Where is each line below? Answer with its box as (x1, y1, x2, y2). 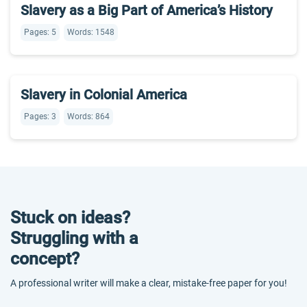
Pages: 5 (24, 27, 56, 37)
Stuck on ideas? (10, 208, 130, 228)
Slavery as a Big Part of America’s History (21, 2, 273, 19)
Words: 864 (67, 112, 110, 121)
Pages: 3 (24, 112, 56, 121)
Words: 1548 (67, 27, 114, 37)
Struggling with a (10, 228, 138, 248)
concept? (10, 249, 79, 269)
